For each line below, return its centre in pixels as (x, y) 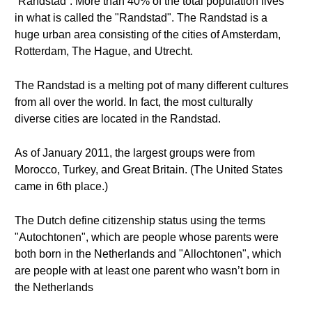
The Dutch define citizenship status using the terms (140, 220)
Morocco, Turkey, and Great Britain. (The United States (149, 170)
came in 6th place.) (61, 186)
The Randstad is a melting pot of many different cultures (151, 85)
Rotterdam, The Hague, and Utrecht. (104, 51)
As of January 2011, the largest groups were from (135, 153)
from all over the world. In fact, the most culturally (134, 102)
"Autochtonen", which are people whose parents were (147, 237)
